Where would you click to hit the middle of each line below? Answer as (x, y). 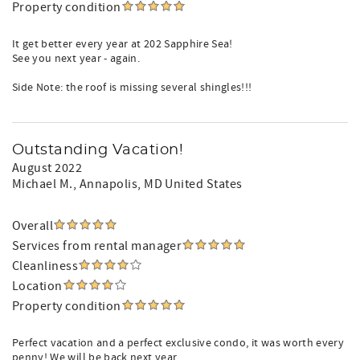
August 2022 (47, 168)
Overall (33, 226)
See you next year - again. (76, 59)
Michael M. (43, 184)
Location (37, 286)
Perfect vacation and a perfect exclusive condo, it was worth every (178, 343)
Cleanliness (45, 266)
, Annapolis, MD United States (157, 184)
